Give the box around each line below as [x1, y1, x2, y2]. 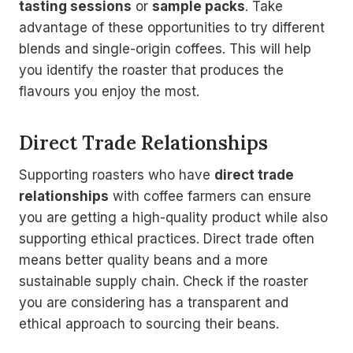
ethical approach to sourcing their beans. [19, 316, 279, 333]
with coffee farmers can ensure [109, 188, 311, 205]
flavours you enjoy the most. [19, 84, 199, 100]
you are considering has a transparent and [19, 295, 288, 311]
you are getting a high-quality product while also [19, 210, 328, 226]
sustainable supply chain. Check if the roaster [19, 273, 308, 290]
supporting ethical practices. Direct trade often [19, 231, 314, 247]
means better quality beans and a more [19, 252, 268, 269]
